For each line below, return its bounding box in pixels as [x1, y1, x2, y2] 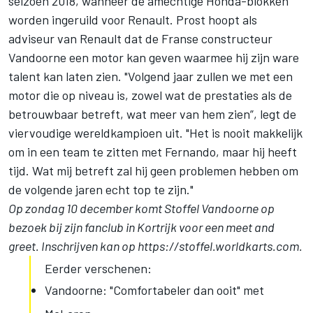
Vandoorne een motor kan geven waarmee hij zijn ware [8, 50, 299, 66]
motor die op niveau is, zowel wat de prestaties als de [8, 87, 292, 103]
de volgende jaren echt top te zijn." [8, 182, 194, 198]
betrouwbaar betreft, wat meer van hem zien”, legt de [8, 106, 296, 122]
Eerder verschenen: [45, 261, 152, 277]
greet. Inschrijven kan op [8, 238, 138, 254]
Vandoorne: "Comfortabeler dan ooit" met [45, 282, 264, 298]
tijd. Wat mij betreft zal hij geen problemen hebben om [8, 163, 298, 179]
